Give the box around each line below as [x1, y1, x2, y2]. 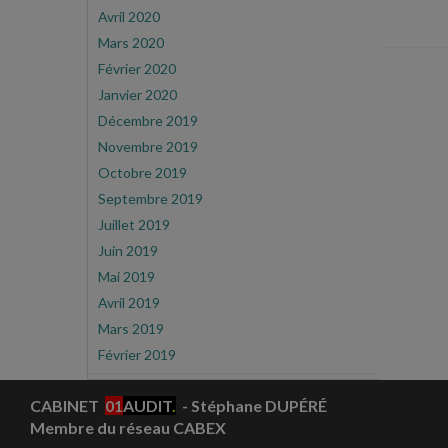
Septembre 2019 [98, 190, 203, 207]
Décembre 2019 [98, 112, 198, 129]
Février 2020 [98, 60, 176, 77]
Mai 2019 [98, 268, 155, 285]
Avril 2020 [98, 8, 160, 25]
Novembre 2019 [98, 138, 198, 155]
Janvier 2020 [98, 86, 177, 103]
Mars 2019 [98, 320, 164, 337]
